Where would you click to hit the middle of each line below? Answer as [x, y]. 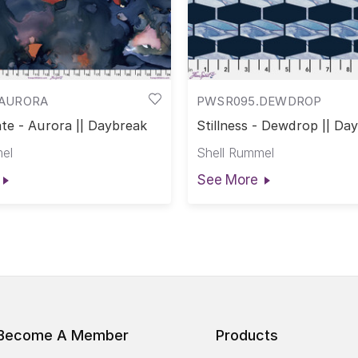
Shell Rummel [235, 152]
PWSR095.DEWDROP [259, 101]
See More [227, 179]
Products [247, 336]
